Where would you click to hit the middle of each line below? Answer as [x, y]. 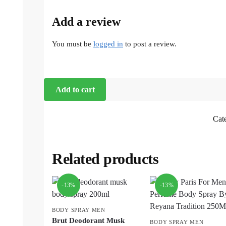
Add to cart [75, 89]
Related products [105, 158]
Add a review [86, 22]
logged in [108, 44]
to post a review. [150, 44]
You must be [73, 44]
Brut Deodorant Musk [88, 220]
